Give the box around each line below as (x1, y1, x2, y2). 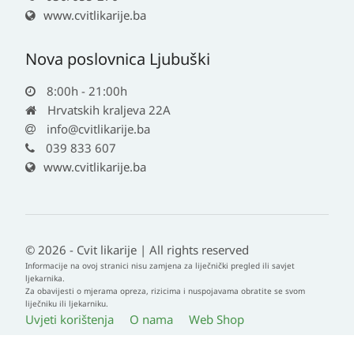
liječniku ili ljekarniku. (25, 298, 108, 309)
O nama (130, 311, 173, 327)
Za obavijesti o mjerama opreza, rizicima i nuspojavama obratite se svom (25, 285, 305, 296)
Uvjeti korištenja (25, 311, 114, 327)
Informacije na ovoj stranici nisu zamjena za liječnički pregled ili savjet (25, 260, 295, 271)
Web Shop (189, 311, 244, 327)
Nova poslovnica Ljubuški (25, 48, 210, 70)
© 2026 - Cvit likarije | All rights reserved (25, 242, 249, 258)
